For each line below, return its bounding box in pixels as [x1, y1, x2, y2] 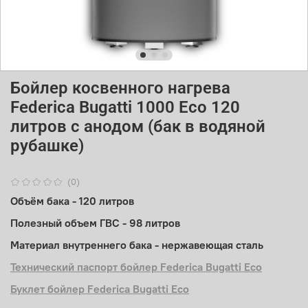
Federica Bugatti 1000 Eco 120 [10, 97, 240, 117]
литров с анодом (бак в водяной [10, 116, 265, 136]
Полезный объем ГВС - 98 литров [10, 215, 180, 230]
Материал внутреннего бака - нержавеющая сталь [10, 237, 263, 252]
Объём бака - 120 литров [10, 193, 134, 208]
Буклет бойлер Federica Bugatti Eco [10, 281, 189, 296]
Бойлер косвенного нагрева [10, 78, 230, 98]
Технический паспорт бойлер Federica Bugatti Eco [10, 259, 262, 274]
